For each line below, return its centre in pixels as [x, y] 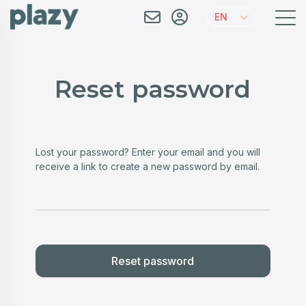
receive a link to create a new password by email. [148, 166]
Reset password [153, 89]
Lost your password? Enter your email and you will [148, 152]
